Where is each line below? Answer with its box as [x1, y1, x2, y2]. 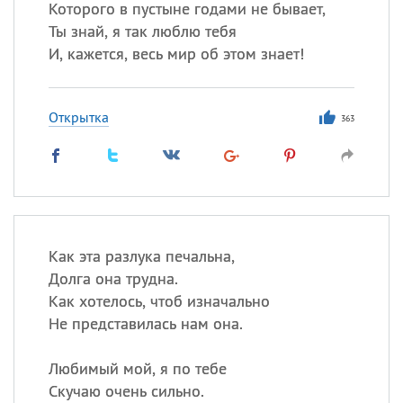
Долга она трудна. [48, 268, 178, 289]
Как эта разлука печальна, [48, 246, 235, 266]
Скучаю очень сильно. [48, 381, 204, 401]
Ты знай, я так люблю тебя [48, 21, 237, 41]
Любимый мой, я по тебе [48, 358, 227, 379]
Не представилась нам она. [48, 313, 243, 334]
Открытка [48, 108, 109, 126]
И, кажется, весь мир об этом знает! [48, 43, 304, 64]
